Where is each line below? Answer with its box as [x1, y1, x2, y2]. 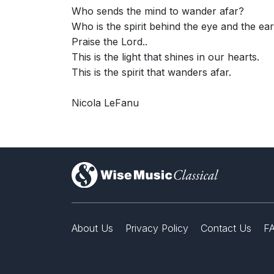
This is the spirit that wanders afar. [72, 65, 231, 78]
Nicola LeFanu [72, 96, 139, 109]
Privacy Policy [125, 222, 188, 235]
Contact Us [201, 222, 251, 235]
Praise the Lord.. [72, 35, 147, 48]
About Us [72, 222, 113, 235]
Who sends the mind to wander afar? [72, 4, 244, 17]
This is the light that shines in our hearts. [72, 50, 259, 63]
